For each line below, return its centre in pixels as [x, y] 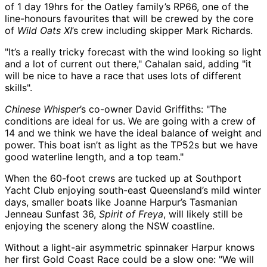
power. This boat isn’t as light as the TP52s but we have [131, 145]
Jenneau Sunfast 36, [52, 214]
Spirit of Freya [131, 214]
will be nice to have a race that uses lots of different [123, 75]
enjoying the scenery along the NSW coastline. [110, 226]
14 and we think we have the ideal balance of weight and [133, 133]
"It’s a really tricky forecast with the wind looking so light [133, 52]
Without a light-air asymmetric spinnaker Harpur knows [130, 247]
